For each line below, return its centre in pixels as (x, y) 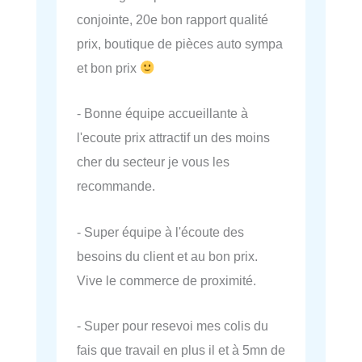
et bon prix (108, 68)
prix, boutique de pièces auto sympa (180, 44)
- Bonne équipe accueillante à (162, 114)
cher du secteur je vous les (153, 162)
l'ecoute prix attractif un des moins (173, 138)
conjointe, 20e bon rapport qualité (173, 20)
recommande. (116, 186)
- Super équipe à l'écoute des (160, 232)
